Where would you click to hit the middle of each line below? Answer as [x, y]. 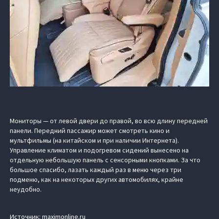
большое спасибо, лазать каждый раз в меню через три [96, 169]
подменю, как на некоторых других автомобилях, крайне [97, 179]
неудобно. [26, 189]
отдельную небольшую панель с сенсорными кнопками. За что [105, 160]
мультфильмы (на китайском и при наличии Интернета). [94, 140]
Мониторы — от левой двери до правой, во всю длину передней [109, 120]
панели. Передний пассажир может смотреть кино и [90, 130]
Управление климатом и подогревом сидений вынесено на [99, 150]
